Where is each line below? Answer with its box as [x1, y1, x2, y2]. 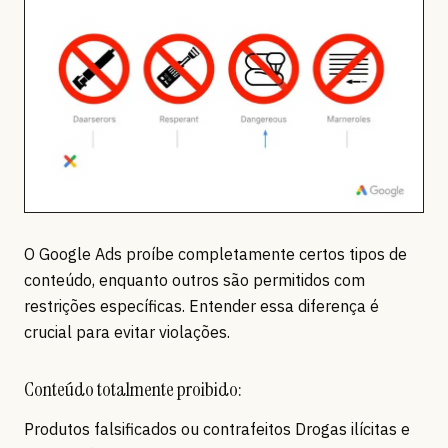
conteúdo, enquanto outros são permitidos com [24, 270, 365, 291]
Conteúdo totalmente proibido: [24, 376, 242, 403]
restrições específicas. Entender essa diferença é [24, 296, 379, 317]
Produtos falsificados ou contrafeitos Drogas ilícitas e [24, 419, 410, 440]
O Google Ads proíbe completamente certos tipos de [24, 244, 407, 265]
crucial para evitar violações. [24, 322, 230, 343]
